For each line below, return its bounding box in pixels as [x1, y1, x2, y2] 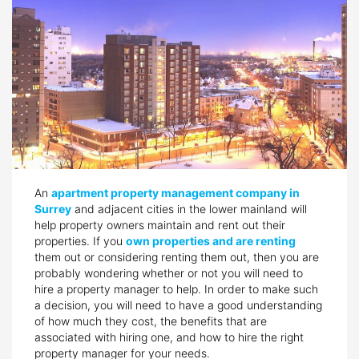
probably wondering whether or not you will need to [34, 265, 303, 280]
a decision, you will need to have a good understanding [34, 297, 322, 312]
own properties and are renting [126, 233, 296, 248]
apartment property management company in [51, 185, 300, 200]
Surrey [34, 201, 71, 216]
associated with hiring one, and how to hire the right [34, 329, 304, 344]
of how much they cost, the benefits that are [34, 313, 267, 328]
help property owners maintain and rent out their [34, 217, 285, 232]
